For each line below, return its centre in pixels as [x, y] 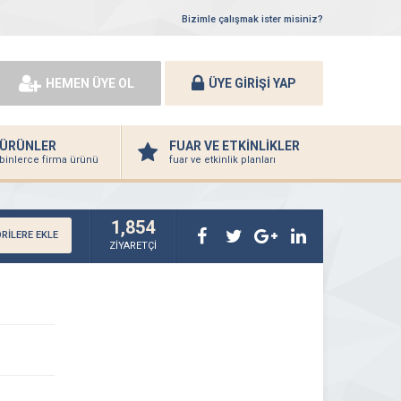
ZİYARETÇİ [133, 246]
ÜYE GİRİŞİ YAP [252, 83]
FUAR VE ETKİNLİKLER [235, 146]
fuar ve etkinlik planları [222, 160]
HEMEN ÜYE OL [90, 83]
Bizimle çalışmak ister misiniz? [252, 19]
